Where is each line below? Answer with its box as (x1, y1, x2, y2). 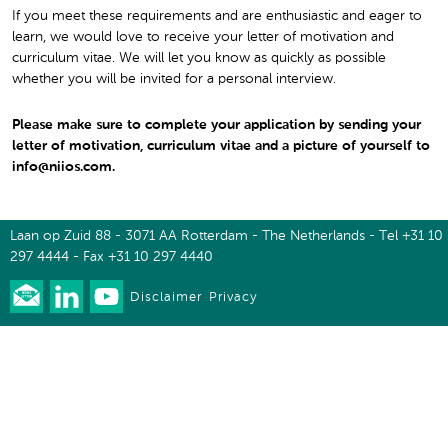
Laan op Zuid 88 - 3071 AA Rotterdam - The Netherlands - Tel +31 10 (10, 229, 443, 244)
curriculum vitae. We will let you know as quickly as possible (12, 50, 386, 65)
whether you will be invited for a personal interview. (12, 71, 336, 86)
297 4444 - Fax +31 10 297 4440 (10, 250, 213, 265)
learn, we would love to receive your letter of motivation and (12, 29, 394, 44)
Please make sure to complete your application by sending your (12, 117, 421, 132)
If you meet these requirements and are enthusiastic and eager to (12, 8, 422, 23)
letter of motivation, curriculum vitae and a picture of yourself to (12, 138, 430, 153)
